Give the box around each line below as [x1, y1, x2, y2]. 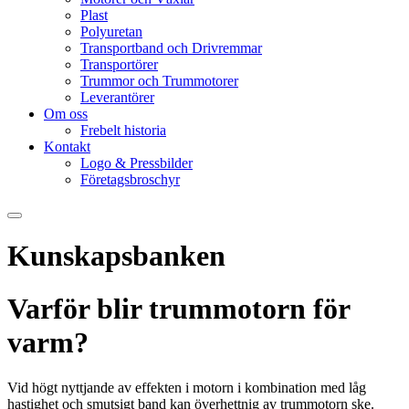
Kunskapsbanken [7, 238, 225, 272]
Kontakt [44, 139, 90, 155]
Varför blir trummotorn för [7, 292, 350, 326]
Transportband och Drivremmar [80, 40, 262, 57]
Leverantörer [80, 89, 154, 106]
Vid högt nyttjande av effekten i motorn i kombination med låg [7, 379, 366, 395]
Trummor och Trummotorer [80, 73, 238, 89]
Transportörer [80, 57, 158, 73]
